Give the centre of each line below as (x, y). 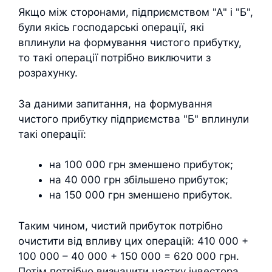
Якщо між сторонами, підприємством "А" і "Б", (136, 12)
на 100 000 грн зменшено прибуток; (141, 165)
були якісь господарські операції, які (111, 27)
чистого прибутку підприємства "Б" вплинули (134, 119)
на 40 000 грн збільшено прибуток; (139, 180)
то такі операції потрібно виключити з (114, 58)
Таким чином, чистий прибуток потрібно (121, 226)
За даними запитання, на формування (115, 104)
